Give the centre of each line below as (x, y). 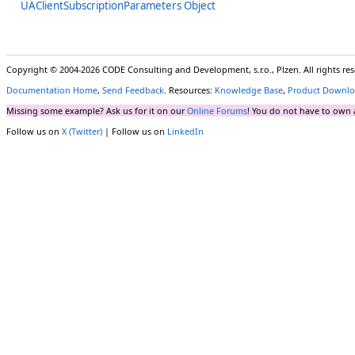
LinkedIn (185, 131)
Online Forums (217, 111)
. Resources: (189, 90)
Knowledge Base (249, 90)
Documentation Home (52, 90)
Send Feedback (133, 90)
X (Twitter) (82, 131)
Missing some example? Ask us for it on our (97, 111)
